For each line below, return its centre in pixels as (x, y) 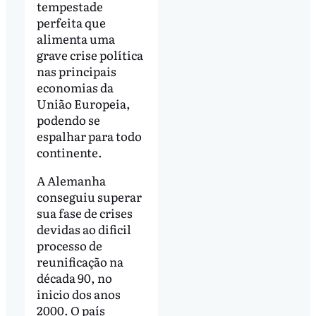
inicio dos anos (78, 294)
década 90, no (74, 278)
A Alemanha (71, 181)
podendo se (68, 120)
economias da (75, 87)
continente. (69, 152)
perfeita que (71, 23)
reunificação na (80, 262)
